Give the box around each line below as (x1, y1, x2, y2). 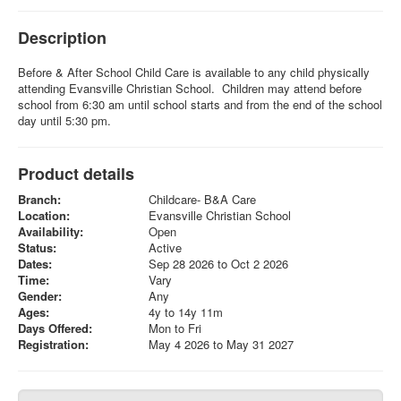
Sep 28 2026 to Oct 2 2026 (148, 254, 288, 272)
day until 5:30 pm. (18, 111, 118, 129)
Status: (18, 238, 56, 256)
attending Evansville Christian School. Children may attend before (18, 79, 362, 97)
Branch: (18, 190, 61, 208)
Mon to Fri (148, 319, 201, 337)
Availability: (18, 222, 83, 240)
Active (148, 238, 182, 256)
